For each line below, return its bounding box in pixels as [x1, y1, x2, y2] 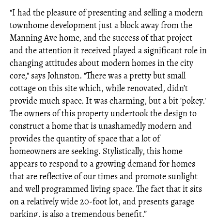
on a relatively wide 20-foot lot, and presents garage [10, 196, 194, 207]
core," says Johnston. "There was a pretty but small [10, 70, 186, 81]
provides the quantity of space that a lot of [10, 133, 160, 144]
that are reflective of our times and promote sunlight [10, 170, 198, 182]
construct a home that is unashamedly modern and [10, 120, 192, 132]
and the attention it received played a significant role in [10, 45, 207, 56]
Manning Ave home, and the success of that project [10, 32, 192, 44]
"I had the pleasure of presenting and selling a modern [10, 7, 203, 18]
